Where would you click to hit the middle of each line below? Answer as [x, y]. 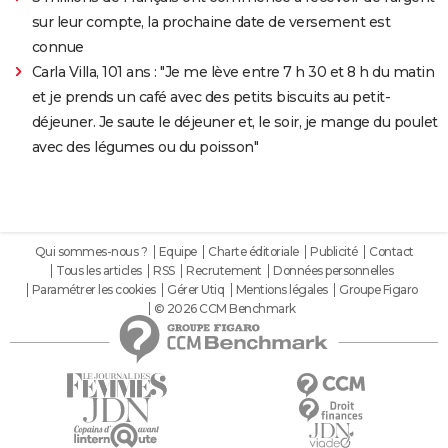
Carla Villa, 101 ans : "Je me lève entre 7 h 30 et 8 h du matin [233, 71]
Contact [391, 251]
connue [57, 46]
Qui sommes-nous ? [90, 251]
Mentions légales [281, 289]
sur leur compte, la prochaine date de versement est [211, 21]
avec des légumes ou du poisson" [145, 146]
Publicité [334, 251]
